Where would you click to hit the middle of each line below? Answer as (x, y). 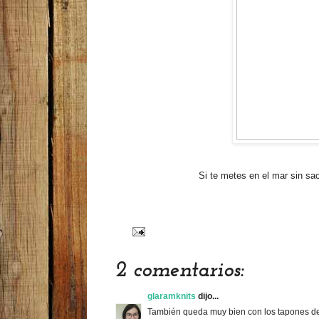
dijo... (207, 296)
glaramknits (172, 296)
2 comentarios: (180, 271)
